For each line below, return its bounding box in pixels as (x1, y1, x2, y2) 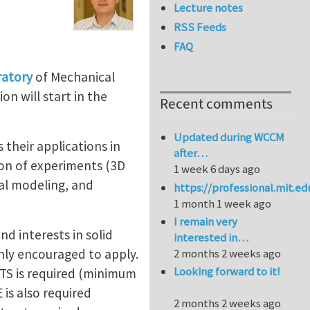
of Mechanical (33, 68, 115, 85)
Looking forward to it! (174, 264, 281, 280)
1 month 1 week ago (174, 195, 272, 211)
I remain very (174, 214, 238, 230)
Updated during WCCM (174, 129, 285, 145)
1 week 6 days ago (174, 161, 261, 177)
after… (174, 145, 208, 161)
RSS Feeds (174, 19, 227, 35)
